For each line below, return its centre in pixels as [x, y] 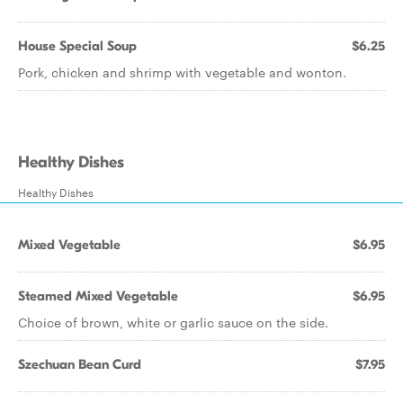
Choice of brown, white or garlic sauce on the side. [173, 322]
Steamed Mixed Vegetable [98, 296]
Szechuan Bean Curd [80, 364]
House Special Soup [77, 46]
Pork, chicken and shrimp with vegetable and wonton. [182, 72]
